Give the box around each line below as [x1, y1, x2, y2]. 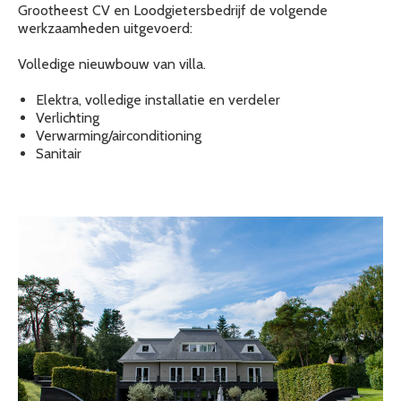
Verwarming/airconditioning [36, 127, 201, 144]
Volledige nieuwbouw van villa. [18, 55, 206, 73]
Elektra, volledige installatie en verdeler [36, 91, 280, 108]
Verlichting [36, 109, 99, 126]
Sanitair [36, 145, 81, 162]
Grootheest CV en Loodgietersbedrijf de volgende [18, 2, 328, 19]
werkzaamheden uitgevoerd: [18, 20, 192, 37]
